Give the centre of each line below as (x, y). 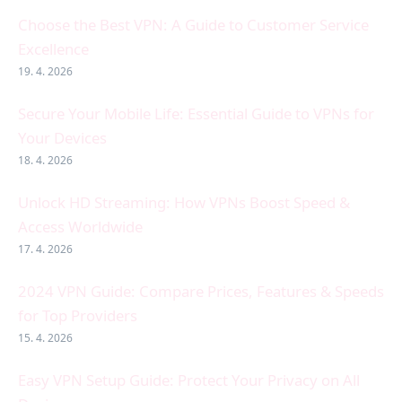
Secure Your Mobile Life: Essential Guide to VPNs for (196, 114)
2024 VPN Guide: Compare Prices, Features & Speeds (201, 292)
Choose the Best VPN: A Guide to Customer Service (193, 25)
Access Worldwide (80, 227)
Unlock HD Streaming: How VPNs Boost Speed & (184, 203)
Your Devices (62, 138)
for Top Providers (78, 316)
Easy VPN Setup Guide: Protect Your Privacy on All (189, 380)
